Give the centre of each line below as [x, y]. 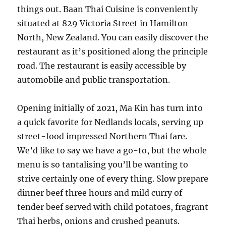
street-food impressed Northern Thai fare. [102, 136]
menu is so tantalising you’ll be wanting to [103, 164]
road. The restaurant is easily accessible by [102, 66]
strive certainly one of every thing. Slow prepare [113, 179]
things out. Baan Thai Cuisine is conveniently [108, 9]
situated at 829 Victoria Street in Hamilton [103, 23]
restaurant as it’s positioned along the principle [113, 51]
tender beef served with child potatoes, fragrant [113, 207]
